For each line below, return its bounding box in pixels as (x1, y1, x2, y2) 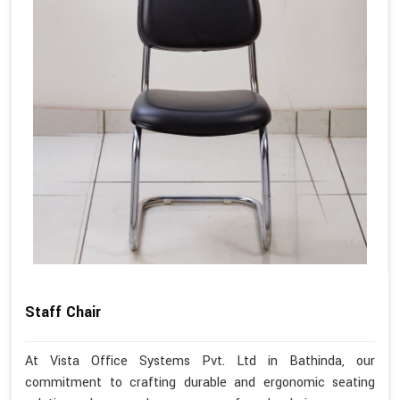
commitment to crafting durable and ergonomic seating (25, 373, 375, 393)
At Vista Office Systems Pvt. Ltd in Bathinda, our (25, 352, 375, 371)
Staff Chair (25, 302, 101, 323)
